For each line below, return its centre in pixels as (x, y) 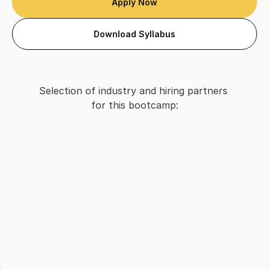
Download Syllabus (134, 34)
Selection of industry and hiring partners (133, 91)
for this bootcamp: (134, 105)
